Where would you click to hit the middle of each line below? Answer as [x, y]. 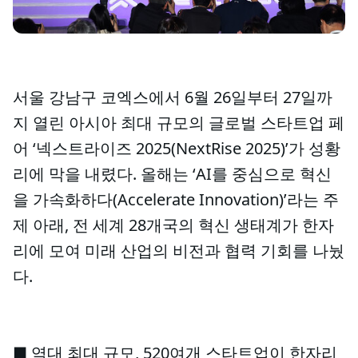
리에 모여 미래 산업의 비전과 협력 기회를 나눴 [179, 251]
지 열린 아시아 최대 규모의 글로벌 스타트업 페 [179, 123]
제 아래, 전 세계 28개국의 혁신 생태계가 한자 [173, 225]
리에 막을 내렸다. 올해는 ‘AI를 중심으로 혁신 [172, 174]
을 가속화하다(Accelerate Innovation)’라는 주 [176, 199]
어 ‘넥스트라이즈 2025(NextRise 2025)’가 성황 [177, 148]
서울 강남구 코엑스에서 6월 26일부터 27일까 [173, 97]
